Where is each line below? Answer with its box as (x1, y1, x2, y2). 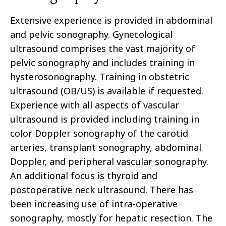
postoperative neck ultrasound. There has (10, 184, 193, 196)
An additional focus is (10, 169, 107, 182)
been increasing (10, 198, 82, 210)
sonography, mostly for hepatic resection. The (10, 212, 212, 224)
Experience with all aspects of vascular (10, 99, 179, 111)
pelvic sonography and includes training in (10, 56, 195, 69)
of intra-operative (97, 198, 178, 210)
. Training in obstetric (95, 71, 189, 83)
